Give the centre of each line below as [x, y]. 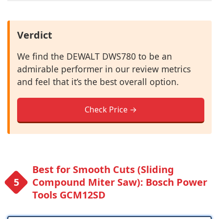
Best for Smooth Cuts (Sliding [103, 170]
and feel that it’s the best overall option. [98, 82]
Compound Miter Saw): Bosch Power [120, 182]
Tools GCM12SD [69, 195]
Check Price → [111, 110]
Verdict [35, 35]
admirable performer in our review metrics [104, 69]
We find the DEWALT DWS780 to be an [95, 56]
